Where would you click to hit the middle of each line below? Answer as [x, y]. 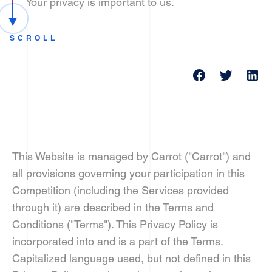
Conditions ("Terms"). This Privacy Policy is [115, 224]
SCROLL [33, 38]
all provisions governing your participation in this [128, 173]
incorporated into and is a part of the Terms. [117, 241]
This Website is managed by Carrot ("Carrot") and [131, 156]
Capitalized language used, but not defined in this [131, 258]
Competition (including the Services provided [121, 190]
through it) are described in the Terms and [113, 207]
